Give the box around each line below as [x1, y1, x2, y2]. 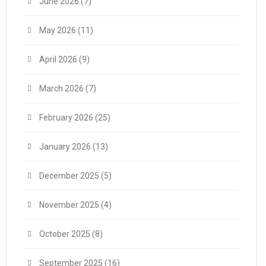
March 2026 [39, 84, 84, 93]
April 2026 [39, 55, 77, 64]
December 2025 [39, 171, 99, 180]
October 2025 [39, 229, 90, 239]
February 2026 [39, 113, 93, 122]
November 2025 [39, 200, 99, 210]
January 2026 [39, 142, 91, 151]
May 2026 [39, 26, 76, 35]
